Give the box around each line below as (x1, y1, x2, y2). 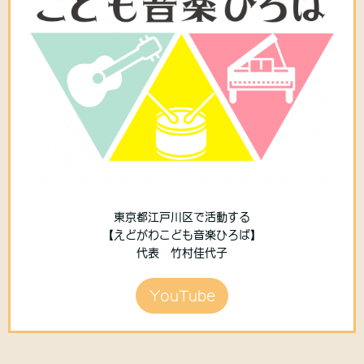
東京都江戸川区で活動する (114, 210, 250, 223)
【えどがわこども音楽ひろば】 (102, 228, 262, 240)
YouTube (149, 288, 215, 302)
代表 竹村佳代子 (136, 246, 227, 258)
